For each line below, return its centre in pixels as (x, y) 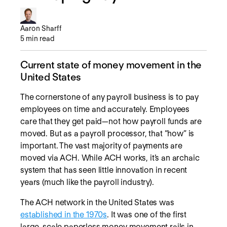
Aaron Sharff (41, 28)
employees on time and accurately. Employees (105, 109)
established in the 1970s (64, 214)
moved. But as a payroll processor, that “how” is (107, 133)
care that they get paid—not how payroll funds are (111, 121)
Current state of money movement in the (111, 65)
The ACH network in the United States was (97, 202)
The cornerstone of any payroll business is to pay (110, 97)
